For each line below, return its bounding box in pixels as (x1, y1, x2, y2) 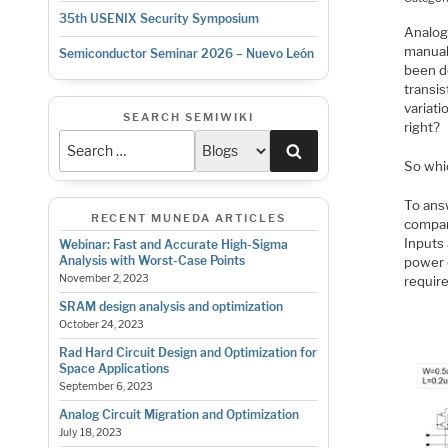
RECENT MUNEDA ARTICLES (90, 210, 286, 225)
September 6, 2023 (58, 380, 153, 394)
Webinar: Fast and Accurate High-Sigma (58, 237, 288, 253)
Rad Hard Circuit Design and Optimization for (58, 345, 317, 361)
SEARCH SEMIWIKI (122, 110, 254, 125)
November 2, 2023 (58, 272, 149, 286)
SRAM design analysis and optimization (58, 299, 283, 315)
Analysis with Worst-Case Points (58, 253, 245, 269)
